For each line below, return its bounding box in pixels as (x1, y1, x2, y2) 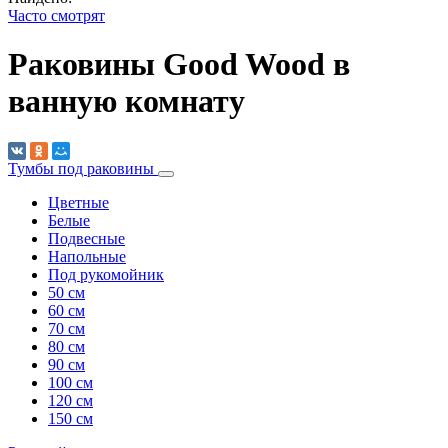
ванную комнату (8, 83, 245, 120)
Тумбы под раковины (8, 159, 158, 177)
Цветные (48, 193, 109, 211)
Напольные (48, 247, 126, 265)
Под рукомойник (48, 265, 164, 283)
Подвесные (48, 229, 125, 247)
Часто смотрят (8, 7, 105, 24)
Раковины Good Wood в (8, 46, 350, 83)
